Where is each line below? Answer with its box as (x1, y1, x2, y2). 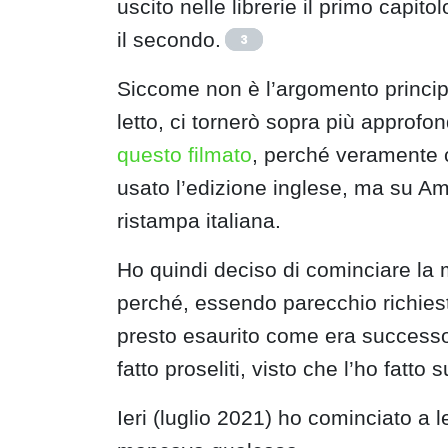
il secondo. (117, 28, 221, 51)
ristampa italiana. (117, 209, 281, 232)
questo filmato (117, 143, 252, 166)
